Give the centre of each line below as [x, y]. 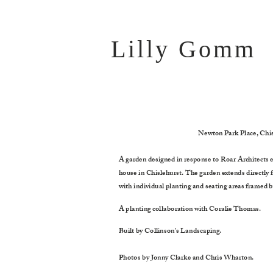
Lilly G [155, 49]
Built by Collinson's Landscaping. [170, 232]
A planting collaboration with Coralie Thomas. [190, 209]
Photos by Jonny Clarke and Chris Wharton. [186, 258]
